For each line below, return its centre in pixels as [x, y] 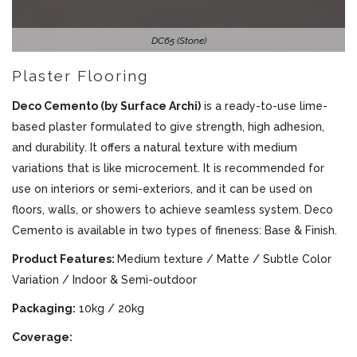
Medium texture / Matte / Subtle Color [224, 259]
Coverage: [42, 337]
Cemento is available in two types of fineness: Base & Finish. [175, 230]
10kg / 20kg [110, 308]
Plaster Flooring [80, 76]
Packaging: [44, 308]
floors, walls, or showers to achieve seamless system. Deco [173, 210]
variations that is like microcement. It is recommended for [168, 168]
